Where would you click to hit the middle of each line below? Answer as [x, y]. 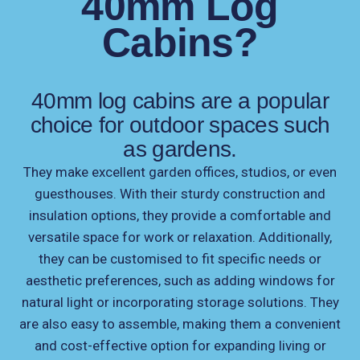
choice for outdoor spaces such [180, 125]
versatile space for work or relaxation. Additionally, [180, 237]
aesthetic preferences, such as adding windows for [180, 281]
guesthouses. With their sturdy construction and [180, 194]
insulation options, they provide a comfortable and [180, 216]
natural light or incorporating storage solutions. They [180, 303]
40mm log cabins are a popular [180, 101]
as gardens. [180, 149]
